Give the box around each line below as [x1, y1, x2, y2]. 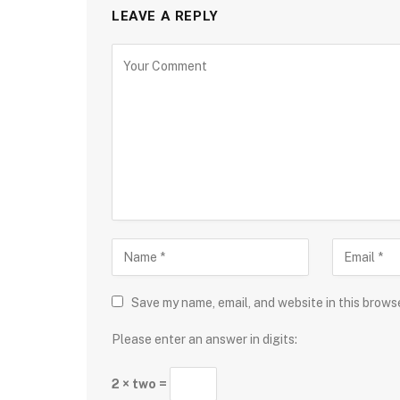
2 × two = [112, 376, 170, 391]
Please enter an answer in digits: [112, 331, 297, 346]
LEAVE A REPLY [112, 7, 219, 24]
